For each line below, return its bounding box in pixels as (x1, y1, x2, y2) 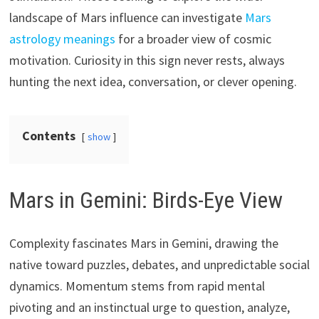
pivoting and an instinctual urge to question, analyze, (9, 298, 290, 315)
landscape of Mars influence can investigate (9, 9, 245, 26)
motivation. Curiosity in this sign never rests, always (9, 52, 285, 69)
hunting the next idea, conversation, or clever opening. (9, 73, 297, 90)
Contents (21, 127, 75, 145)
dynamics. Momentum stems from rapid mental (9, 277, 265, 294)
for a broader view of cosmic (115, 31, 271, 48)
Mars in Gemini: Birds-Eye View (9, 187, 283, 214)
